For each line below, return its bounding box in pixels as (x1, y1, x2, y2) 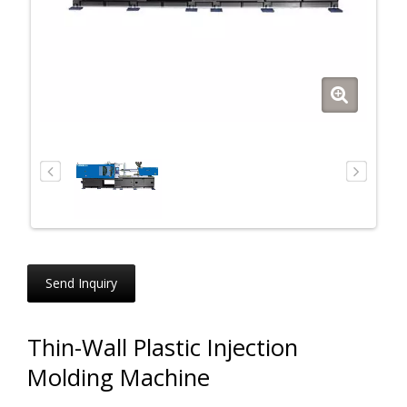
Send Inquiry (45, 273, 117, 292)
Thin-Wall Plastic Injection (27, 331, 298, 363)
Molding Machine (27, 361, 210, 393)
